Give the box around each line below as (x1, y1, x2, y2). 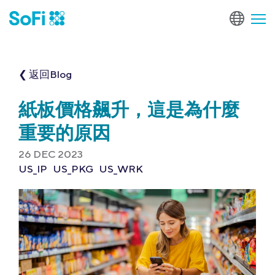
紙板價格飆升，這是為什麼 (18, 102, 239, 121)
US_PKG (53, 163, 93, 175)
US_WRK (99, 163, 143, 175)
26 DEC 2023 (18, 148, 83, 160)
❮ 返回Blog (18, 68, 72, 80)
